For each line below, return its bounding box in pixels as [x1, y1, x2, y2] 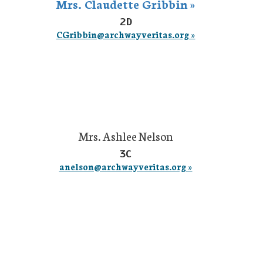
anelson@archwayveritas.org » [59, 160, 193, 173]
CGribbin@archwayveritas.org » [56, 28, 195, 41]
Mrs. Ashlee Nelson [78, 127, 173, 144]
